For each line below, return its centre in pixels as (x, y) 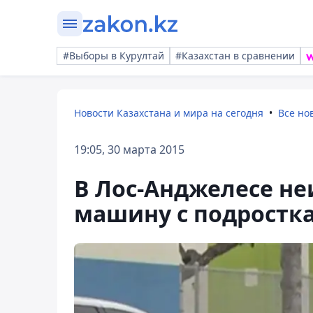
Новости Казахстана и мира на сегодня (169, 113)
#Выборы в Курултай (114, 56)
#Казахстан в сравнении (235, 56)
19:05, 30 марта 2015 (129, 150)
